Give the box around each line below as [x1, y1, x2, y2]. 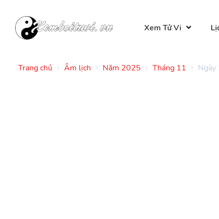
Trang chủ [18, 62, 52, 73]
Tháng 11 [153, 62, 186, 73]
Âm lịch [64, 62, 91, 73]
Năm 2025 [103, 62, 141, 73]
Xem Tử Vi [144, 22, 181, 34]
